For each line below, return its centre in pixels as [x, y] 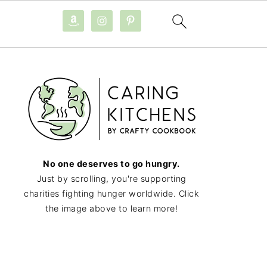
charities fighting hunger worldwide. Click [111, 193]
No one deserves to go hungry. [111, 163]
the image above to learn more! [111, 208]
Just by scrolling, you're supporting [111, 178]
